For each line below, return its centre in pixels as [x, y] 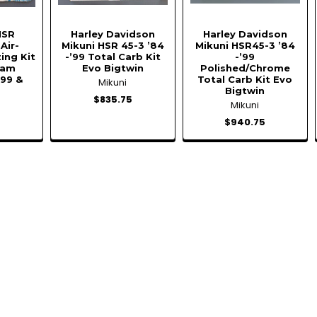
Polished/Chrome [245, 68]
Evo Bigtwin [113, 68]
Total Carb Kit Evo [245, 79]
